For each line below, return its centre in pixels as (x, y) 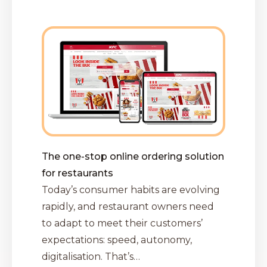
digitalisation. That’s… (91, 257)
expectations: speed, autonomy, (117, 240)
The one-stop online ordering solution (133, 157)
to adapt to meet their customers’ (122, 223)
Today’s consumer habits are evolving (131, 190)
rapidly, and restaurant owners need (128, 207)
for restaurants (77, 173)
